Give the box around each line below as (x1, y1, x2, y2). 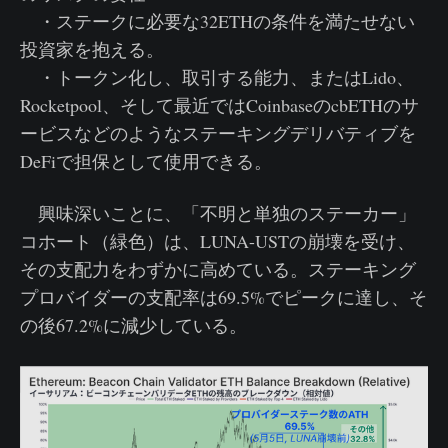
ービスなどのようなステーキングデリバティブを (20, 121, 416, 145)
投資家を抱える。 (20, 37, 164, 61)
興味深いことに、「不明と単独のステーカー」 (20, 201, 416, 225)
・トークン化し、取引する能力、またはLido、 (20, 65, 414, 89)
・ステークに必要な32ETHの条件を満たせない (20, 9, 415, 33)
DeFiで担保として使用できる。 (20, 149, 272, 173)
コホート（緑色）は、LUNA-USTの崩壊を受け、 (20, 229, 415, 253)
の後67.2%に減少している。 (20, 313, 247, 337)
